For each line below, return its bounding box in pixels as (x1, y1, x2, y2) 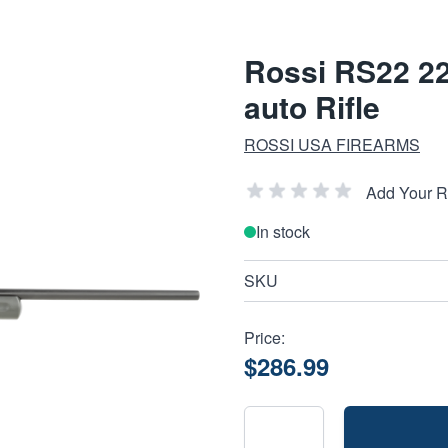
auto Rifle (244, 85, 380, 128)
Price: (244, 326, 285, 349)
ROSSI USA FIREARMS (244, 133, 420, 156)
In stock (256, 220, 310, 243)
